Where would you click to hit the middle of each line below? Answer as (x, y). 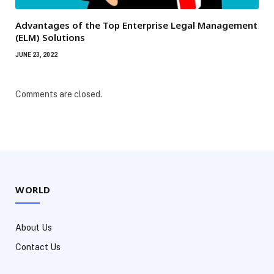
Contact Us (38, 247)
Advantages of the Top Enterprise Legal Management (136, 25)
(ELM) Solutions (50, 38)
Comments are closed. (59, 94)
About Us (34, 228)
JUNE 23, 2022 (36, 55)
